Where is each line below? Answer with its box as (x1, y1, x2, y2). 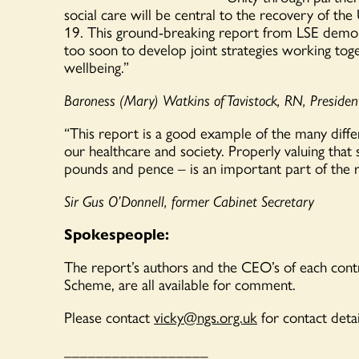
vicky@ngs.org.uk (154, 305, 257, 329)
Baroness (64, 88, 115, 111)
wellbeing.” (64, 55, 129, 79)
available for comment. (159, 272, 296, 296)
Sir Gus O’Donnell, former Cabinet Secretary (64, 189, 314, 212)
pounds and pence (64, 156, 174, 179)
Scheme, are (64, 272, 142, 296)
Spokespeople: (64, 222, 169, 245)
